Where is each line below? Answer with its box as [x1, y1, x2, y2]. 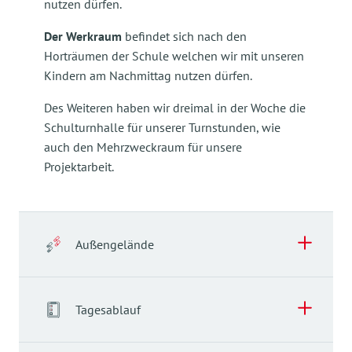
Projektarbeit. [44, 159, 114, 174]
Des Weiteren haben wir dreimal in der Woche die [44, 100, 306, 115]
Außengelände [75, 236, 154, 252]
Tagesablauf [75, 302, 141, 317]
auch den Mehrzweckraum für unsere [44, 139, 242, 155]
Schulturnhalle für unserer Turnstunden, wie [44, 119, 280, 135]
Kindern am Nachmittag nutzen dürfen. [44, 68, 252, 83]
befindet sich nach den [122, 28, 247, 44]
